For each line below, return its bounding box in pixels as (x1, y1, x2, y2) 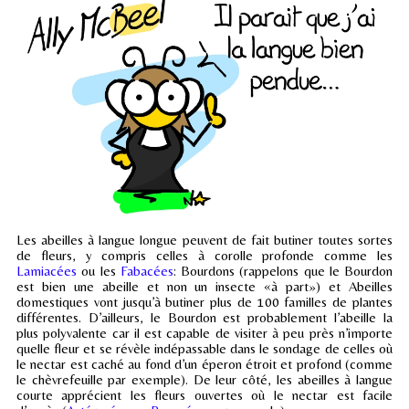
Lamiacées (16, 262, 77, 278)
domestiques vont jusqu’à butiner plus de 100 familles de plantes (16, 293, 393, 309)
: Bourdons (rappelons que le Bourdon (173, 262, 393, 278)
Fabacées (120, 262, 173, 278)
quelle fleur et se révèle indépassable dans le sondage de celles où (16, 340, 393, 356)
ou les (77, 262, 121, 278)
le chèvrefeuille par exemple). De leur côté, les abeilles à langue (16, 371, 393, 387)
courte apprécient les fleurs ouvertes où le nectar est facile (16, 386, 393, 403)
